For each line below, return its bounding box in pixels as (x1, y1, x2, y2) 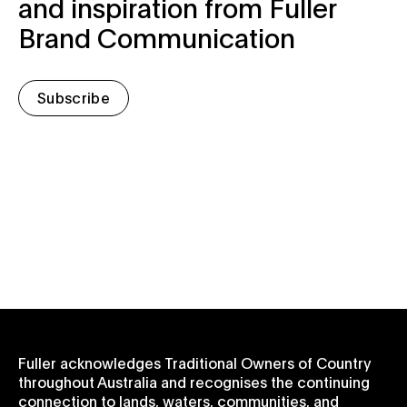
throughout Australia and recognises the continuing (18, 371, 370, 391)
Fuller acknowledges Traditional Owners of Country (18, 352, 372, 372)
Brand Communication (18, 18, 295, 55)
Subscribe (37, 87, 110, 107)
